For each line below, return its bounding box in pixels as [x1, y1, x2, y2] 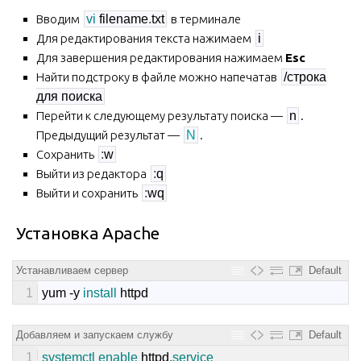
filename [99, 11, 148, 26]
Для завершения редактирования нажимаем [36, 50, 285, 64]
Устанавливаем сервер [16, 263, 128, 276]
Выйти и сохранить [36, 185, 140, 200]
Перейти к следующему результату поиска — [36, 108, 285, 122]
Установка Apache [16, 222, 160, 243]
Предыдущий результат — [36, 127, 182, 142]
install [83, 285, 120, 300]
